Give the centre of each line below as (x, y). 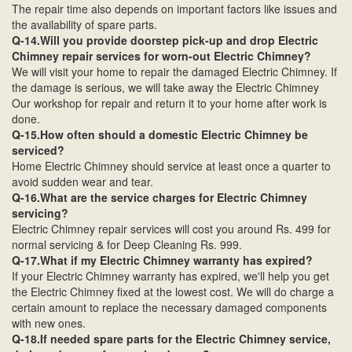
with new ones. (49, 323)
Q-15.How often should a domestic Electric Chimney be (160, 135)
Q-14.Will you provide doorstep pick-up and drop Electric (165, 40)
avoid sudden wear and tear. (82, 182)
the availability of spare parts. (84, 25)
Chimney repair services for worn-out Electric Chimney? (161, 56)
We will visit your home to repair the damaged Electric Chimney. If (174, 72)
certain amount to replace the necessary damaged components (169, 308)
